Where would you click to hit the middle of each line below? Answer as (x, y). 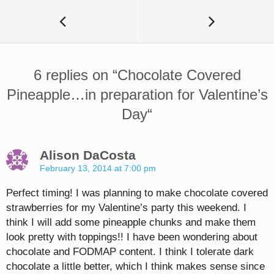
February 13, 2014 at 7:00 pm (98, 168)
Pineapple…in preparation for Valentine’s (137, 94)
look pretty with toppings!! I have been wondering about (132, 237)
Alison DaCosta (88, 155)
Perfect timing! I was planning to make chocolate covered (137, 193)
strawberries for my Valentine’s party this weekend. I (126, 207)
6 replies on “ (75, 75)
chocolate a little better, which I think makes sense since (135, 266)
